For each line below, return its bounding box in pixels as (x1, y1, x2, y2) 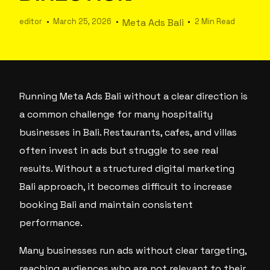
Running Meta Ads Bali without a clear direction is (19, 90, 248, 102)
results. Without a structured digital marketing (19, 162, 235, 175)
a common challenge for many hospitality (19, 108, 213, 121)
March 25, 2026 (53, 16, 112, 27)
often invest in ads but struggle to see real (19, 144, 219, 157)
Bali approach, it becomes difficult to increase (19, 180, 233, 193)
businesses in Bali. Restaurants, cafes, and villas (19, 126, 237, 139)
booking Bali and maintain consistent (19, 198, 193, 211)
